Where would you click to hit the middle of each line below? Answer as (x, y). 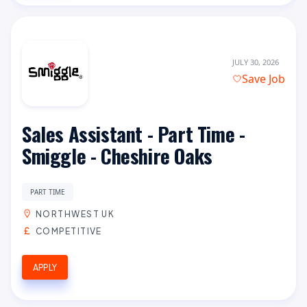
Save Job (263, 79)
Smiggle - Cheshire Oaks (117, 155)
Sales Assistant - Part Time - (134, 133)
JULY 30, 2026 (255, 62)
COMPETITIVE (69, 231)
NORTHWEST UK (75, 213)
